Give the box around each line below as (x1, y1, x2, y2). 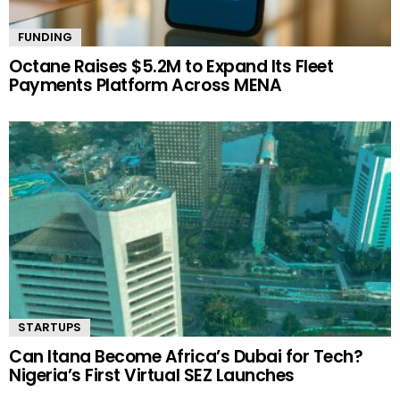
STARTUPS (18, 319, 81, 337)
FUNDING (18, 29, 72, 46)
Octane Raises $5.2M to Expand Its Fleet (9, 54, 334, 79)
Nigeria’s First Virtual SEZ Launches (9, 363, 295, 388)
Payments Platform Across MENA (9, 73, 282, 98)
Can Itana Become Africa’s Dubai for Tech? (9, 345, 363, 370)
